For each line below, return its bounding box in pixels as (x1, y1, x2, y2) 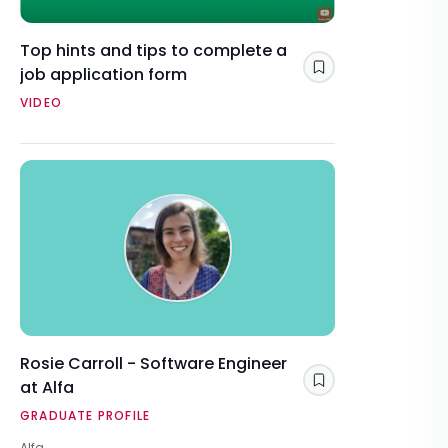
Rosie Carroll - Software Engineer (20, 351, 287, 375)
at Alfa (20, 375, 74, 399)
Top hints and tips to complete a (20, 38, 287, 62)
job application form (20, 62, 187, 86)
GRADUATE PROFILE (20, 406, 151, 424)
